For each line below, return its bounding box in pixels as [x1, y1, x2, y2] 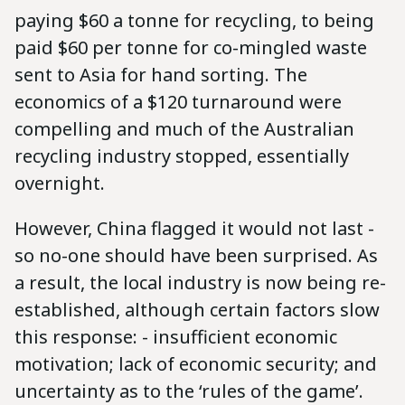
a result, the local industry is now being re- [14, 270, 386, 296]
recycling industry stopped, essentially [14, 144, 349, 169]
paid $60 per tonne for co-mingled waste [14, 35, 367, 61]
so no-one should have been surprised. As [14, 243, 378, 268]
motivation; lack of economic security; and [14, 352, 377, 377]
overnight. [14, 171, 105, 196]
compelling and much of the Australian [14, 117, 354, 142]
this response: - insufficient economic [14, 325, 337, 350]
